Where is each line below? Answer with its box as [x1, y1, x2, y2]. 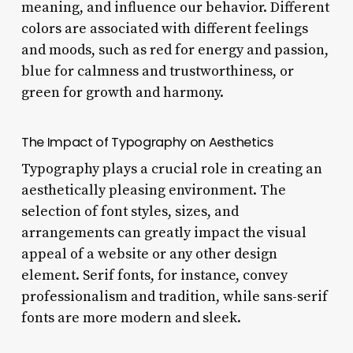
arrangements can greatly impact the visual [20, 223, 307, 242]
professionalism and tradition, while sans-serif [20, 287, 328, 306]
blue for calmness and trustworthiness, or [20, 61, 294, 80]
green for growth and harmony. [20, 83, 224, 102]
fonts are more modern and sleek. [20, 308, 241, 327]
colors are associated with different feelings [20, 19, 308, 38]
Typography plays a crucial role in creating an [20, 159, 322, 178]
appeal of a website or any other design [20, 244, 277, 263]
